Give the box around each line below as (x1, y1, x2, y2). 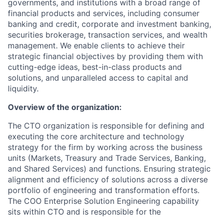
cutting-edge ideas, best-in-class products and (8, 62, 182, 72)
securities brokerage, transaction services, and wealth (8, 30, 207, 40)
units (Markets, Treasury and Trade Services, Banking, (8, 153, 206, 163)
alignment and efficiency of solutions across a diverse (8, 175, 208, 184)
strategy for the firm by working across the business (8, 142, 202, 152)
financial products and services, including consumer (8, 8, 199, 18)
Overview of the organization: (8, 102, 122, 112)
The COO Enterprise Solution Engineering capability (8, 196, 199, 206)
